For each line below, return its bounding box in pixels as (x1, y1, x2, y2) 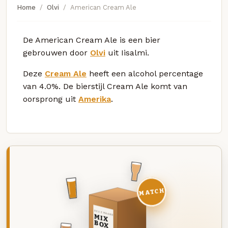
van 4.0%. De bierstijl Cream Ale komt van (23, 81, 187, 91)
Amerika (78, 94, 111, 104)
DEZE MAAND (93, 209, 113, 217)
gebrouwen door (23, 47, 90, 58)
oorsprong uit (23, 94, 78, 104)
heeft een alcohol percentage (87, 68, 203, 78)
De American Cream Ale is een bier (23, 35, 160, 45)
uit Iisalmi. (105, 47, 149, 58)
